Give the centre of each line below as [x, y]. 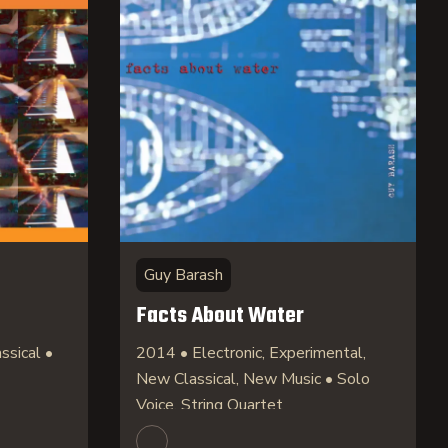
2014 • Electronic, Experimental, [251, 353]
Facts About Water [220, 316]
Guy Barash [183, 275]
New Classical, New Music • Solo [253, 379]
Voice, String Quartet [209, 405]
